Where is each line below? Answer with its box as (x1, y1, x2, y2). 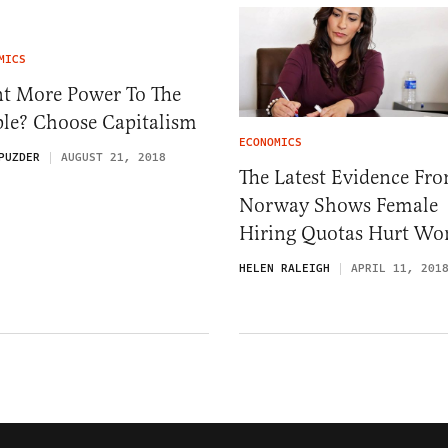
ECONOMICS (239, 134, 302, 152)
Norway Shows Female (239, 193, 438, 219)
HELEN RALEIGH (239, 260, 330, 278)
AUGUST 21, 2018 (61, 149, 166, 166)
